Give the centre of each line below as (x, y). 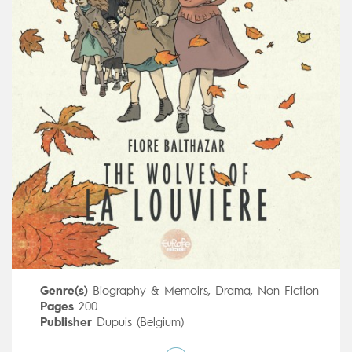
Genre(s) (64, 291)
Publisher (66, 323)
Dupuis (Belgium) (140, 323)
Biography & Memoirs (150, 291)
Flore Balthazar (121, 339)
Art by (58, 339)
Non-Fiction (288, 291)
